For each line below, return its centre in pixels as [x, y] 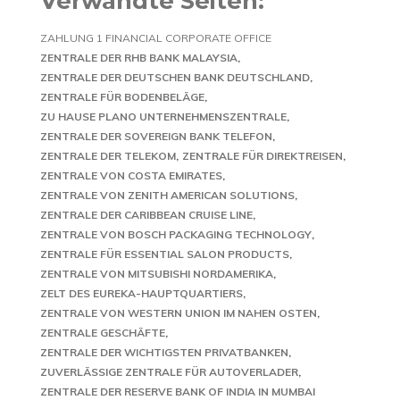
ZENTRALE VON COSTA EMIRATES [131, 175]
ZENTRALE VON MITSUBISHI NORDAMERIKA [157, 274]
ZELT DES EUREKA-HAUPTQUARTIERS [142, 293]
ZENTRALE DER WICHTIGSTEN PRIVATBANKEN [164, 352]
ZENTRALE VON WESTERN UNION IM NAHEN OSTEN [179, 313]
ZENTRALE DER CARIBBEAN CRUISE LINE [146, 215]
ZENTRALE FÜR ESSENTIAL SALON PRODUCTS [165, 254]
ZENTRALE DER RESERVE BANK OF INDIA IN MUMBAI [178, 392]
